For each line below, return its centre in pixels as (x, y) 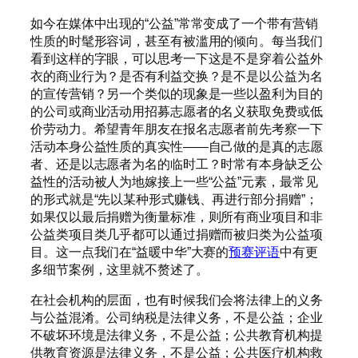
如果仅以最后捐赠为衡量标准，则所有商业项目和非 (177, 217)
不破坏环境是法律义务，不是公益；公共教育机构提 (177, 335)
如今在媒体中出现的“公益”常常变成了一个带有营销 (174, 24)
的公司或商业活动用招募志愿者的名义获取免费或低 (177, 111)
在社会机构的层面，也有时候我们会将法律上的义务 (177, 300)
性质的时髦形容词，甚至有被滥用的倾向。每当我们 (177, 41)
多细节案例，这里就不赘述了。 (119, 270)
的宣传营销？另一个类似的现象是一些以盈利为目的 (177, 94)
